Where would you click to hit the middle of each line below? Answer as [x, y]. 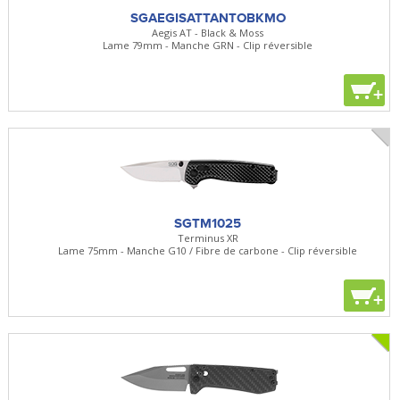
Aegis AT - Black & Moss [208, 32]
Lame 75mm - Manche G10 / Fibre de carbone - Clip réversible [208, 250]
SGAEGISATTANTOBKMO [208, 17]
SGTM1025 [208, 223]
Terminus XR [208, 237]
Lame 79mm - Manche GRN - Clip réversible [208, 45]
